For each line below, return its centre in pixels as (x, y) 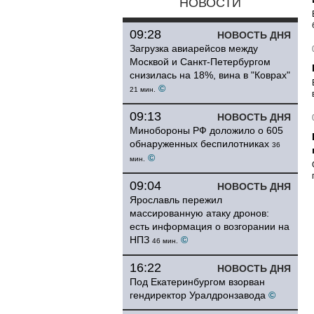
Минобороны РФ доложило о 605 (206, 130)
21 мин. (143, 89)
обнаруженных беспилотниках (199, 144)
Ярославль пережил (176, 200)
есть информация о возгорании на (210, 226)
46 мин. (165, 241)
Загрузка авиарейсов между (194, 48)
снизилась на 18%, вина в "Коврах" (210, 75)
